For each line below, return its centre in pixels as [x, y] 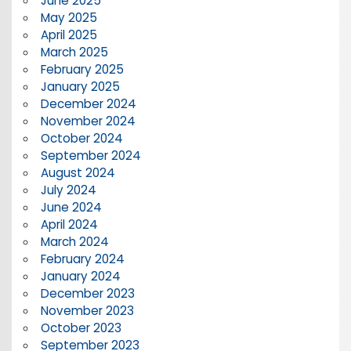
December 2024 [88, 103]
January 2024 [80, 276]
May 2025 [69, 17]
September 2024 [90, 155]
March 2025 [74, 52]
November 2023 [87, 310]
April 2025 [69, 34]
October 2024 [81, 138]
